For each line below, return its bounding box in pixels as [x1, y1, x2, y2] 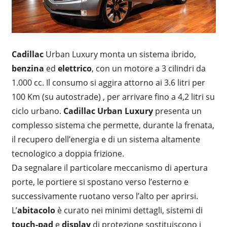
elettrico [57, 63, 92, 74]
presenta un [155, 105, 202, 117]
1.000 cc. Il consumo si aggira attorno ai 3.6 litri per [11, 77, 205, 88]
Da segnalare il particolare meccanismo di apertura [11, 162, 208, 173]
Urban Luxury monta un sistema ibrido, [45, 49, 196, 60]
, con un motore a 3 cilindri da [91, 63, 206, 74]
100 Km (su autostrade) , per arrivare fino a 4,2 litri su [11, 91, 215, 102]
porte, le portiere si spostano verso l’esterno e [11, 176, 188, 187]
